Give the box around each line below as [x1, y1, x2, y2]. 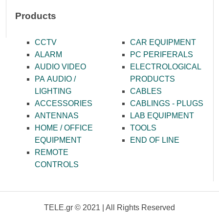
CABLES [130, 87, 162, 95]
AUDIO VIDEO [35, 62, 87, 71]
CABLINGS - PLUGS [130, 99, 204, 108]
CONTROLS [35, 160, 79, 169]
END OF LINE [130, 135, 180, 144]
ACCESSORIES [35, 99, 93, 108]
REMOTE [35, 148, 69, 156]
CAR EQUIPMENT [130, 38, 197, 46]
